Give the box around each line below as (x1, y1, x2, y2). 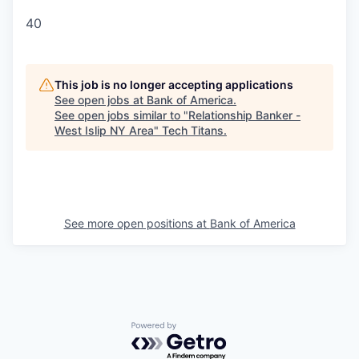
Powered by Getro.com (131, 321, 272, 337)
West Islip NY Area (54, 123, 154, 137)
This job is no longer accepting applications (54, 77, 293, 91)
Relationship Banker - (188, 107, 301, 122)
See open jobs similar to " (54, 107, 188, 122)
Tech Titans (162, 123, 224, 137)
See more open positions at (63, 216, 210, 230)
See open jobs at (54, 92, 147, 107)
